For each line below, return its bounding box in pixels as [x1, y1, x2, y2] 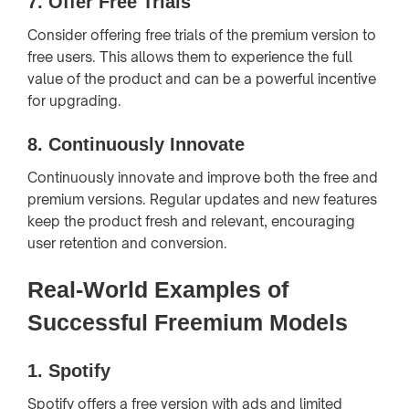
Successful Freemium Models [27, 309, 348, 335]
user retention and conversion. [27, 234, 227, 252]
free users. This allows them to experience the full [27, 47, 352, 66]
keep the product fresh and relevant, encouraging [27, 212, 355, 230]
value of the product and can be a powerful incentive [27, 69, 376, 88]
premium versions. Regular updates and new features [27, 190, 377, 208]
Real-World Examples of [27, 276, 288, 302]
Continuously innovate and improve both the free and [27, 168, 378, 186]
